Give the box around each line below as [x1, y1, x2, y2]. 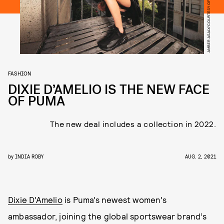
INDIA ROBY [15, 153, 43, 159]
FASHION [8, 69, 31, 76]
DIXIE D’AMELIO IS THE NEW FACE [8, 81, 209, 98]
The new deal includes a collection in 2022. [49, 119, 216, 128]
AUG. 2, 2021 [185, 153, 216, 159]
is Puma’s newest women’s [62, 194, 166, 204]
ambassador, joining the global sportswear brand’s [8, 211, 206, 221]
